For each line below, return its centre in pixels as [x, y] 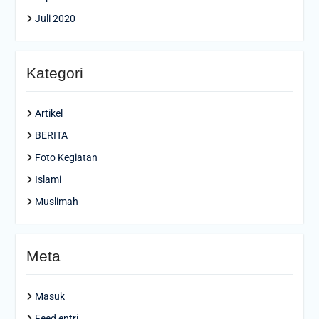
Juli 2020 [55, 19]
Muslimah [56, 202]
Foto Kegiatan [66, 158]
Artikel [48, 114]
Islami [48, 180]
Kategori [54, 73]
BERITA [51, 136]
